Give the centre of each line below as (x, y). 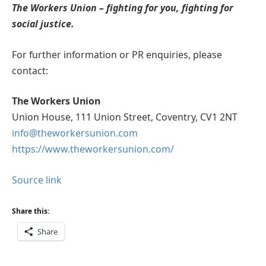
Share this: (31, 211)
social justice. (43, 23)
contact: (30, 70)
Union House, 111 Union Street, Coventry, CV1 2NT (125, 117)
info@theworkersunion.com (75, 133)
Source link (37, 180)
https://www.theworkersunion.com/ (93, 149)
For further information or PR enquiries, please (117, 54)
